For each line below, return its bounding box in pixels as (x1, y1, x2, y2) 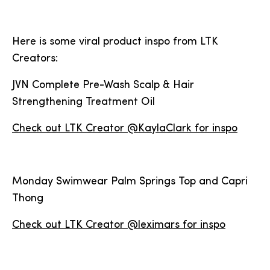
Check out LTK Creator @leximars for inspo (12, 219, 225, 231)
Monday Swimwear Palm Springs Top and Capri (12, 176, 248, 187)
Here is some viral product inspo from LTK (12, 36, 218, 48)
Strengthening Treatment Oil (12, 96, 155, 108)
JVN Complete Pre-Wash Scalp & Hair (12, 80, 194, 91)
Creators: (12, 53, 61, 64)
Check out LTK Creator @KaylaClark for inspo (12, 123, 237, 134)
